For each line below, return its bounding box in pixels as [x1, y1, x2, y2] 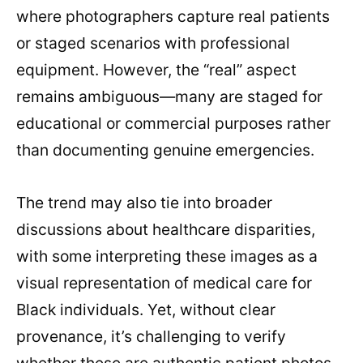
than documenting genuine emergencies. [16, 140, 314, 160]
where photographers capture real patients [16, 6, 330, 27]
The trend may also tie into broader [16, 193, 272, 213]
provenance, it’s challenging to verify [16, 327, 286, 347]
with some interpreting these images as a [16, 246, 318, 267]
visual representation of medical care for [16, 273, 312, 293]
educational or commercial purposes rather [16, 113, 331, 134]
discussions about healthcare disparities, [16, 220, 315, 240]
